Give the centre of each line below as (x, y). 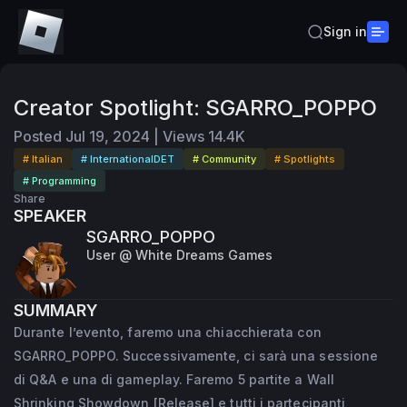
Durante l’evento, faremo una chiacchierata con (168, 332)
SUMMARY (56, 310)
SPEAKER (50, 216)
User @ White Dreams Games (179, 255)
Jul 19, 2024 (108, 136)
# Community (224, 159)
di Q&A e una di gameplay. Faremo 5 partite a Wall (174, 379)
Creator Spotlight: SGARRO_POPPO (195, 108)
